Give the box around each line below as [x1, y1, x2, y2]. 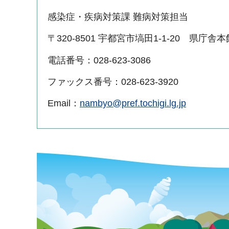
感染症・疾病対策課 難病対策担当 [48, 11, 188, 22]
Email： [48, 98, 80, 109]
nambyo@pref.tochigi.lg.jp [80, 98, 186, 109]
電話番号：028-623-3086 [48, 55, 151, 65]
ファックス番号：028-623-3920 [48, 76, 178, 87]
